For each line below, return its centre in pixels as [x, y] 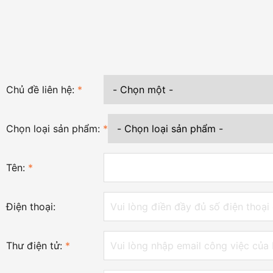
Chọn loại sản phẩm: [55, 129]
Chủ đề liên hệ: [42, 90]
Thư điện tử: [36, 246]
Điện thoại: [31, 207]
